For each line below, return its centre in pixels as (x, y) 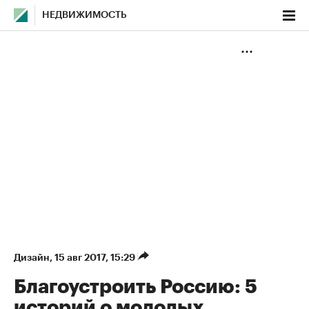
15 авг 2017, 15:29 (96, 257)
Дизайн (32, 257)
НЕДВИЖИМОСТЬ (84, 15)
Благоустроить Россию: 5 (136, 287)
